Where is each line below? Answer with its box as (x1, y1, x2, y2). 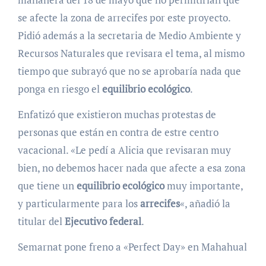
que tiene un (17, 179, 77, 193)
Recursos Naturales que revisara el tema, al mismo (17, 46, 245, 61)
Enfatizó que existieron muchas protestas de (17, 107, 216, 122)
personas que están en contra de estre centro (17, 125, 218, 140)
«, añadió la (179, 197, 230, 211)
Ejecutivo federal (64, 214, 141, 229)
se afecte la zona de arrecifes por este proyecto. (17, 11, 230, 25)
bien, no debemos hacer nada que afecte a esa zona (17, 161, 246, 175)
